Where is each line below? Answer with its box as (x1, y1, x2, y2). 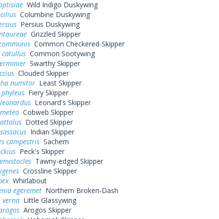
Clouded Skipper (14, 68, 69, 78)
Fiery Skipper (24, 88, 68, 97)
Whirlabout (8, 176, 47, 185)
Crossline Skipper (19, 166, 77, 175)
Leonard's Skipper (30, 98, 91, 107)
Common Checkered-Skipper (30, 39, 125, 48)
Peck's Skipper (15, 147, 65, 156)
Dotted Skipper (21, 117, 73, 127)
